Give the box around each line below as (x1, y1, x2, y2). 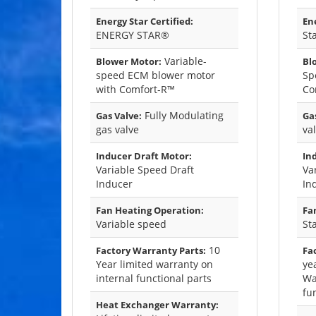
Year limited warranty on (96, 257, 213, 272)
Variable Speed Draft (96, 163, 194, 177)
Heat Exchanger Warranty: (96, 298, 219, 312)
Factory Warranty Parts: (96, 244, 206, 257)
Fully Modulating (142, 109, 224, 123)
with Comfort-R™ (96, 83, 175, 97)
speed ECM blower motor (96, 68, 215, 83)
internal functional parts (96, 272, 212, 286)
